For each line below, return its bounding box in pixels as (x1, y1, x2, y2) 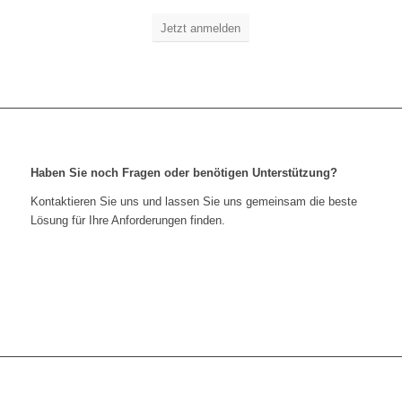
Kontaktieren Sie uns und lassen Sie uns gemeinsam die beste (30, 194, 357, 208)
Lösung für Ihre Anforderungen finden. (30, 213, 225, 227)
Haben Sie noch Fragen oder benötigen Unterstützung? (30, 165, 337, 179)
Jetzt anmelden (161, 21, 241, 35)
